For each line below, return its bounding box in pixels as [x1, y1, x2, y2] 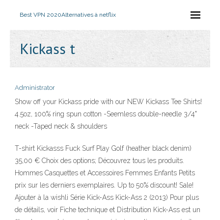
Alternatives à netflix [61, 11, 116, 18]
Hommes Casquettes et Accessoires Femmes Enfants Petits [15, 169, 195, 177]
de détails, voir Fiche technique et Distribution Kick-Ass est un [15, 206, 200, 214]
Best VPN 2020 [20, 11, 61, 18]
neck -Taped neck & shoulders [15, 122, 109, 130]
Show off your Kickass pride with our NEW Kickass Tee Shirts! [15, 98, 202, 106]
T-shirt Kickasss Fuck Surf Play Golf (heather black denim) [15, 144, 192, 152]
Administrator [15, 84, 55, 91]
